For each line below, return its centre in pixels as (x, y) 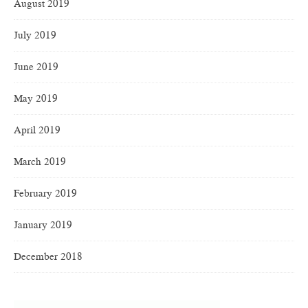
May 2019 (36, 99)
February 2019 (45, 194)
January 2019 (43, 225)
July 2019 (35, 35)
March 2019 (40, 162)
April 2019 (37, 130)
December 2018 (48, 257)
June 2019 (36, 67)
